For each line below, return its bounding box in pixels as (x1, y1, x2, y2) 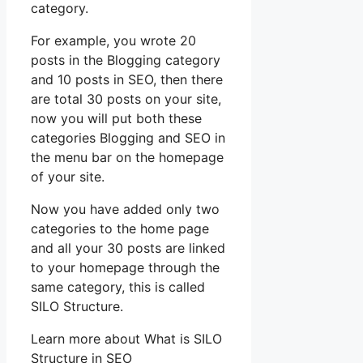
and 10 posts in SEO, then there (31, 71, 223, 88)
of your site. (31, 169, 105, 186)
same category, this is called (31, 279, 205, 296)
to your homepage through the (31, 259, 220, 276)
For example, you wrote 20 (31, 32, 196, 49)
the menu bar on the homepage (31, 149, 224, 166)
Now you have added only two (31, 201, 220, 218)
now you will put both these (31, 110, 202, 127)
